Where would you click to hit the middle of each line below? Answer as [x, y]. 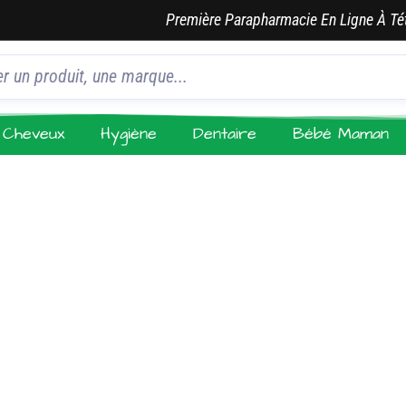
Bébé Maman [341, 134]
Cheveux [34, 134]
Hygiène [129, 134]
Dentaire [225, 134]
